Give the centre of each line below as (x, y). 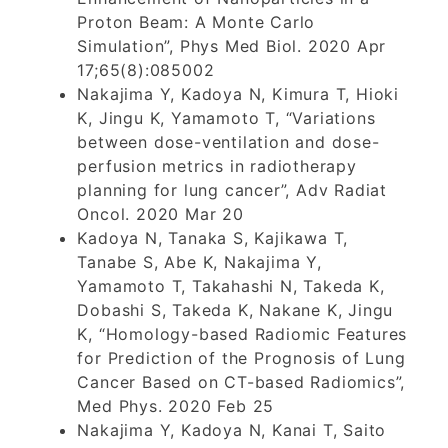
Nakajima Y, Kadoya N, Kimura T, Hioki (238, 93)
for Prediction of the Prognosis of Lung (241, 357)
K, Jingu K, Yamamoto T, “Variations (226, 117)
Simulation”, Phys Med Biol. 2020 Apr (232, 45)
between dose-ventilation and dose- (228, 141)
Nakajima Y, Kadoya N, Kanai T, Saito (232, 429)
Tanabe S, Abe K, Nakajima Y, (199, 261)
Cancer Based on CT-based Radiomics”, (241, 381)
